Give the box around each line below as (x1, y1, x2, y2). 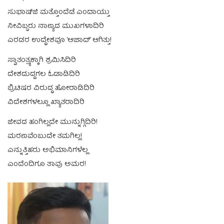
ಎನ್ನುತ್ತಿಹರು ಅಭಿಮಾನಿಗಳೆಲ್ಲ (7, 144, 88, 156)
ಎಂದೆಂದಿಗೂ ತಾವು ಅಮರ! (7, 158, 86, 170)
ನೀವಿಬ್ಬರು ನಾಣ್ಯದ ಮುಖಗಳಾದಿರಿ (7, 20, 104, 32)
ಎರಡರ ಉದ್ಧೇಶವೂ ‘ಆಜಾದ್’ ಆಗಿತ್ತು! (7, 34, 111, 46)
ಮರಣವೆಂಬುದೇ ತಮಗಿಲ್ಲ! (7, 130, 82, 142)
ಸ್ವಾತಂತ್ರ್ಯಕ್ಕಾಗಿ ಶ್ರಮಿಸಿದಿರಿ (7, 54, 76, 66)
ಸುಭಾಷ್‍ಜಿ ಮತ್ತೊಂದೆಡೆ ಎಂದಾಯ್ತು (7, 6, 109, 18)
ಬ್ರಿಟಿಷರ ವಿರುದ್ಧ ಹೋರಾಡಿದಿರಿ (7, 82, 94, 94)
